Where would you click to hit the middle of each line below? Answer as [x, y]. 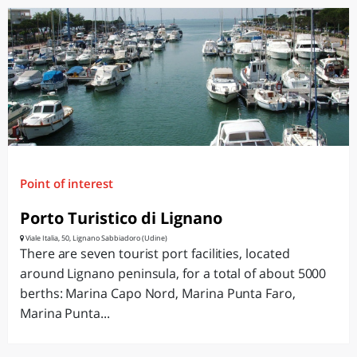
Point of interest [67, 183]
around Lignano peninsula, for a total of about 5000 [173, 273]
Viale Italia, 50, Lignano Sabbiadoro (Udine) [96, 238]
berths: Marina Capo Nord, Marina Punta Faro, [158, 293]
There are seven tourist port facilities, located [155, 253]
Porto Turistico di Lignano [121, 218]
